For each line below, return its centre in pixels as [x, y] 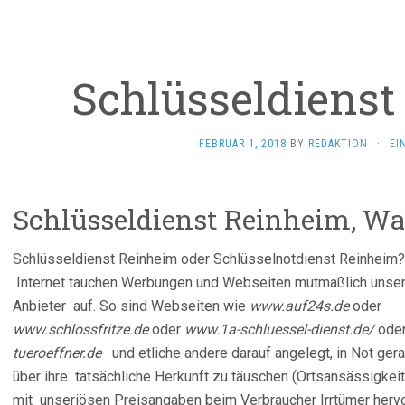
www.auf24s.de [301, 306]
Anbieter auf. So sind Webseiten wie [131, 306]
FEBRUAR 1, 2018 [242, 144]
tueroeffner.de [57, 353]
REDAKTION [338, 144]
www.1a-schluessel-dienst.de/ [279, 330]
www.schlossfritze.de [80, 330]
